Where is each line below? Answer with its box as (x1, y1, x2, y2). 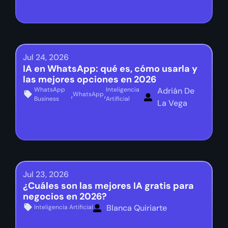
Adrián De (157, 85, 194, 96)
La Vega (157, 97, 187, 108)
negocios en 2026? (23, 190, 107, 203)
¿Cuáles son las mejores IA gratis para (23, 179, 194, 192)
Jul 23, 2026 (23, 168, 69, 180)
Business (34, 94, 59, 103)
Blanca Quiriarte (106, 202, 167, 213)
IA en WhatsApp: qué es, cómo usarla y (23, 62, 197, 75)
